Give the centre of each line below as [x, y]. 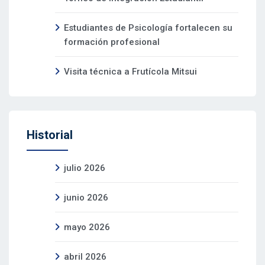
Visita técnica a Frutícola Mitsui [130, 71]
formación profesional [112, 42]
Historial [50, 135]
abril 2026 [85, 256]
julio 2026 [85, 168]
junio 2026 [86, 197]
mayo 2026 [87, 227]
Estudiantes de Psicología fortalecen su [148, 28]
